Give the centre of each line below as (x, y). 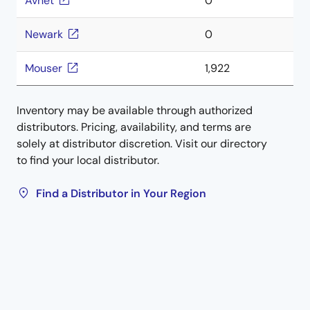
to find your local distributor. (88, 160)
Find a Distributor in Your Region (121, 193)
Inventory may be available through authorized (135, 110)
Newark (44, 34)
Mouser (44, 68)
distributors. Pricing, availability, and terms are (134, 127)
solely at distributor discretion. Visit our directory (142, 144)
